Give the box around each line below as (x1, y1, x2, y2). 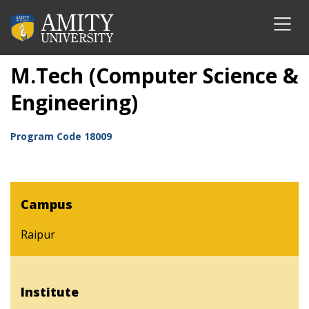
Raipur (21, 227, 55, 242)
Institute (21, 283, 79, 300)
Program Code (10, 130, 84, 143)
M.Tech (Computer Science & (10, 61, 299, 90)
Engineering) (10, 88, 138, 117)
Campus (21, 196, 72, 212)
